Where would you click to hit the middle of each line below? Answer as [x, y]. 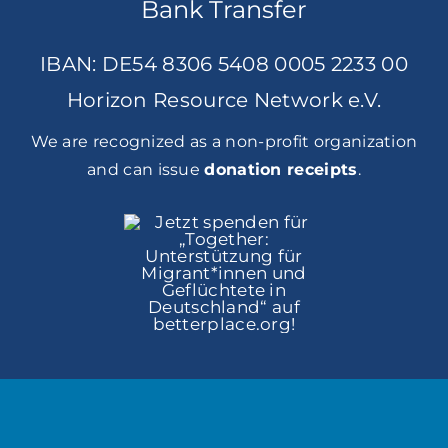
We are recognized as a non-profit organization [224, 142]
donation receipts [281, 170]
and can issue [146, 170]
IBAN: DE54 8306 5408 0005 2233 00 [224, 64]
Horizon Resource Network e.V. [224, 100]
